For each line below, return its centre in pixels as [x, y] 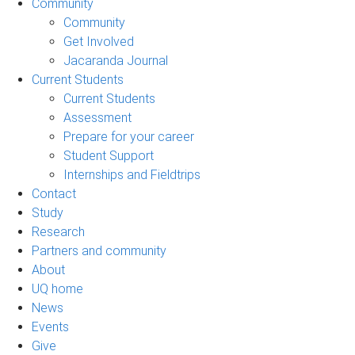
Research [58, 231]
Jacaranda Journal [116, 60]
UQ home [57, 288]
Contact [54, 193]
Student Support [109, 155]
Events [50, 326]
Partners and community [99, 250]
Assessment [97, 117]
